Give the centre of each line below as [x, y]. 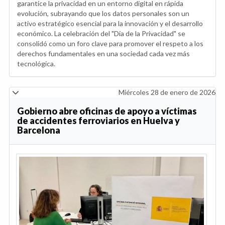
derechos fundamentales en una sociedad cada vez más [103, 53]
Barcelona [39, 130]
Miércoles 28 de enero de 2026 [167, 92]
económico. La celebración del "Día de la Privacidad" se [101, 33]
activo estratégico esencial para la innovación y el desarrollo [110, 23]
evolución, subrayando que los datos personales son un [103, 13]
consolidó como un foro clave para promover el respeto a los [110, 43]
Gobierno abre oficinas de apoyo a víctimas [107, 111]
